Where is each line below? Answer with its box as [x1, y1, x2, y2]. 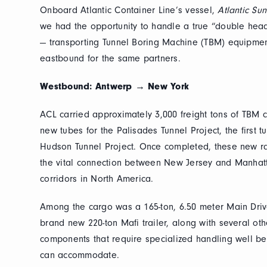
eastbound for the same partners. [40, 53, 181, 64]
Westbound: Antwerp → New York [40, 81, 190, 92]
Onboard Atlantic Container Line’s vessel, [40, 5, 218, 15]
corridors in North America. [40, 173, 154, 184]
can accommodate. [40, 250, 120, 260]
